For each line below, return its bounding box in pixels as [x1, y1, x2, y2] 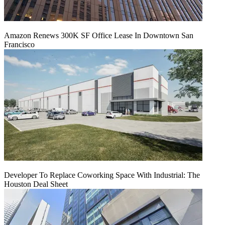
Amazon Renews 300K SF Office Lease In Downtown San [4, 31, 193, 40]
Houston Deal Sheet [4, 179, 68, 188]
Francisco [4, 40, 35, 49]
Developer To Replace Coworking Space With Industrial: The [4, 170, 200, 179]
